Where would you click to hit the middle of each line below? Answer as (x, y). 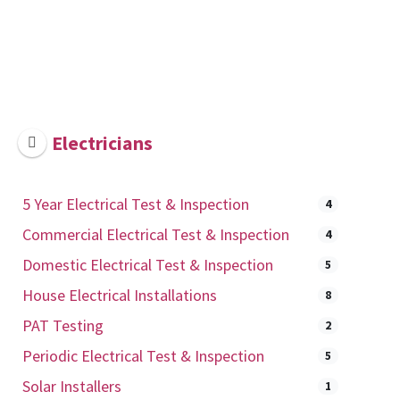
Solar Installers (72, 386)
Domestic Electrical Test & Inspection (148, 264)
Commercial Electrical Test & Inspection (156, 234)
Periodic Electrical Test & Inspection (143, 355)
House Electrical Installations (120, 295)
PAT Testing (63, 325)
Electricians (103, 143)
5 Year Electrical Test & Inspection (136, 204)
